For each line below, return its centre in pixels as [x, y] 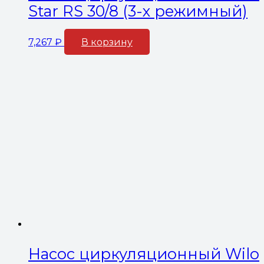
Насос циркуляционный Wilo [144, 253]
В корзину [107, 42]
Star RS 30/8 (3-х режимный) [138, 11]
